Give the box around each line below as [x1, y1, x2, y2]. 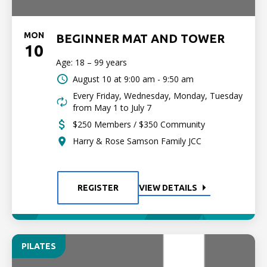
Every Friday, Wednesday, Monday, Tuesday [73, 90, 243, 101]
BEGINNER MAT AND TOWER [56, 32, 225, 45]
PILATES [21, 241, 56, 251]
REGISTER [77, 183, 119, 193]
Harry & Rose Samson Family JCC [73, 135, 201, 147]
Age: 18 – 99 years [56, 57, 127, 68]
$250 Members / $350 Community [73, 119, 205, 130]
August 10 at [73, 73, 122, 85]
